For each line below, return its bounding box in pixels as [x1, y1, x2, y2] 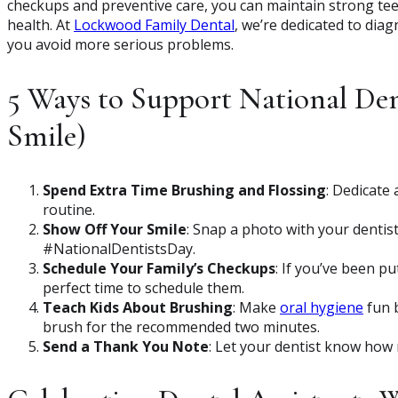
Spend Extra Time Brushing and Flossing [43, 180, 326, 201]
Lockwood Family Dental [74, 15, 235, 36]
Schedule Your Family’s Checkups [43, 259, 275, 279]
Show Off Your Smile [43, 219, 187, 240]
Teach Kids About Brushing [43, 298, 233, 318]
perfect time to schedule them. [43, 278, 244, 298]
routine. [43, 200, 95, 220]
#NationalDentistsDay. [43, 239, 195, 259]
